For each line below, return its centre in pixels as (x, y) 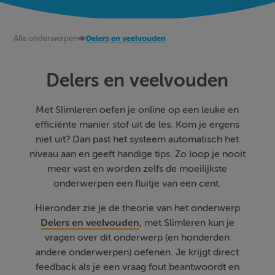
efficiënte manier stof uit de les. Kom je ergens (137, 125)
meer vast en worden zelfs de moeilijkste (137, 169)
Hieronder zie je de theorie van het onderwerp (137, 208)
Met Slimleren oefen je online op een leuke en (137, 110)
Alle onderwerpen (46, 38)
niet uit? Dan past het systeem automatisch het (137, 139)
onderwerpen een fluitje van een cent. (137, 184)
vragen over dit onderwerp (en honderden (137, 238)
